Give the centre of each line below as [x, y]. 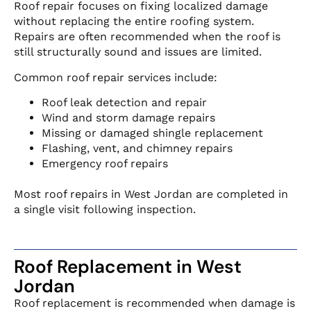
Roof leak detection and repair [124, 103]
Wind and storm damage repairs [128, 118]
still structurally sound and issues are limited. [138, 52]
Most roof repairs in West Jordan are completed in [151, 194]
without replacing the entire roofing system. [134, 22]
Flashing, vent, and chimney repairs [137, 149]
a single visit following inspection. [105, 210]
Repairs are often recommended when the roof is [147, 37]
